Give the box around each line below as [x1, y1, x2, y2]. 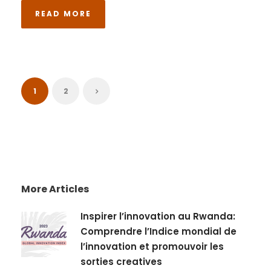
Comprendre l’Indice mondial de [80, 224, 237, 238]
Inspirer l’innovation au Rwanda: [80, 209, 235, 223]
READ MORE [35, 8, 91, 19]
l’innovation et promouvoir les [80, 240, 224, 253]
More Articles [21, 181, 89, 196]
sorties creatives [80, 255, 162, 268]
